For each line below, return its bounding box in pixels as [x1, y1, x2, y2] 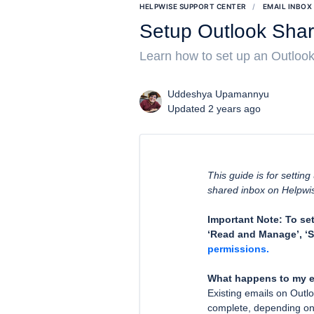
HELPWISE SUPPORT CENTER [139, 2, 247, 11]
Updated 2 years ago [168, 103, 261, 114]
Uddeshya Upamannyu [168, 88, 270, 100]
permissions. [207, 243, 270, 254]
